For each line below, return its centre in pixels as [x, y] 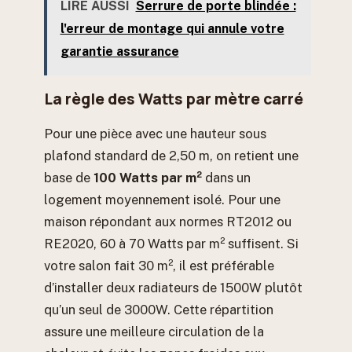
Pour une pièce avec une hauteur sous [155, 134]
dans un [226, 178]
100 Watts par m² [148, 178]
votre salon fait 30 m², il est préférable [159, 266]
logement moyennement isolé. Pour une [162, 200]
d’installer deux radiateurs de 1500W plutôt [173, 288]
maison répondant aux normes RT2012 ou [168, 222]
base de [69, 178]
